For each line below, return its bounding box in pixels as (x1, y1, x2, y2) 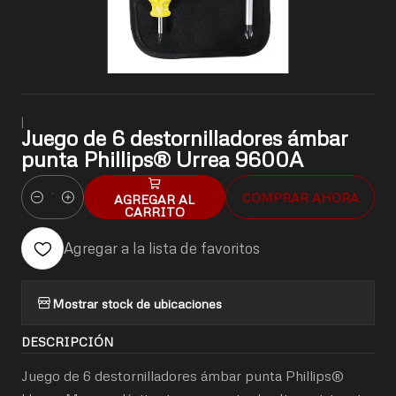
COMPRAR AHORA (241, 189, 359, 205)
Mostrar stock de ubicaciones (52, 294, 222, 311)
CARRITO (124, 203, 185, 220)
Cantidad (21, 199, 72, 216)
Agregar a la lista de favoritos (64, 239, 260, 257)
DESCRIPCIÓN (21, 334, 113, 349)
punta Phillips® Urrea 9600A (21, 146, 303, 171)
